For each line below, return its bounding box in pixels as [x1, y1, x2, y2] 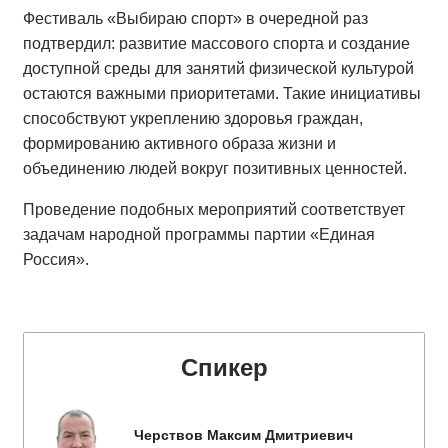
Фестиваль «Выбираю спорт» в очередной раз [23, 9, 368, 27]
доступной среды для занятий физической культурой [23, 59, 414, 77]
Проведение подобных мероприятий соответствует [23, 200, 405, 218]
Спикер [180, 353, 268, 381]
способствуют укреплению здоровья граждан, [23, 109, 363, 127]
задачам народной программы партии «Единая [23, 225, 375, 243]
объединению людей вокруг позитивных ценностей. [23, 159, 407, 177]
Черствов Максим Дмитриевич [134, 426, 353, 443]
